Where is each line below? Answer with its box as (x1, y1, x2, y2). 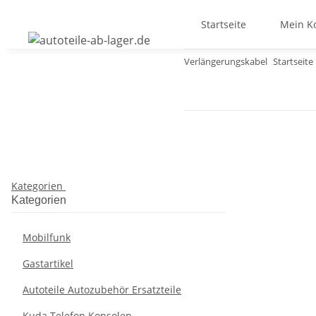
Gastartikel (23, 257, 73, 270)
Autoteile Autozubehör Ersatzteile (23, 283, 181, 296)
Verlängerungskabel (184, 55, 267, 68)
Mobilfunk (23, 231, 71, 244)
